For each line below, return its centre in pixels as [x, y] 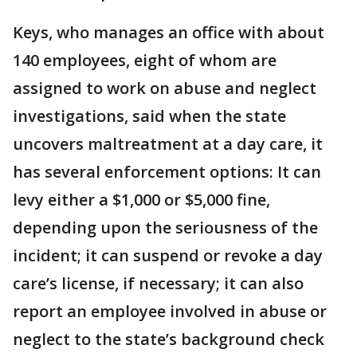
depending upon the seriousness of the [165, 228]
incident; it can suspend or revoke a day [168, 255]
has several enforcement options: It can [167, 172]
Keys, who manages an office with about [169, 32]
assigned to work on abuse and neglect [165, 88]
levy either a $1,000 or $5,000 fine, [141, 200]
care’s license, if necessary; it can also [158, 283]
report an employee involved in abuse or [170, 311]
